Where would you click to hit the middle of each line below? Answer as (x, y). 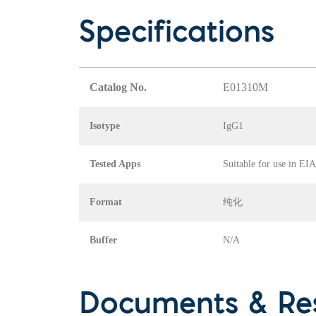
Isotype (105, 126)
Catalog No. (118, 87)
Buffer (103, 241)
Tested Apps (115, 164)
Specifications (177, 35)
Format (106, 202)
